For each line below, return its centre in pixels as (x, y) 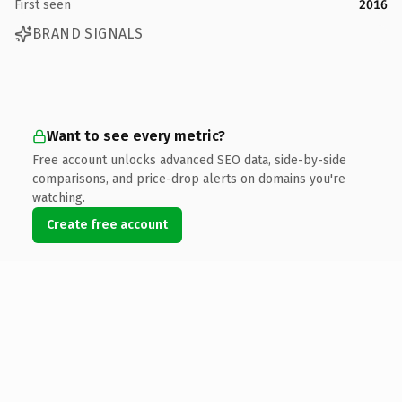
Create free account (107, 224)
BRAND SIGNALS (88, 34)
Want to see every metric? (136, 135)
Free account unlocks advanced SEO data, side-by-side (189, 160)
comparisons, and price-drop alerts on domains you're (189, 179)
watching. (59, 197)
